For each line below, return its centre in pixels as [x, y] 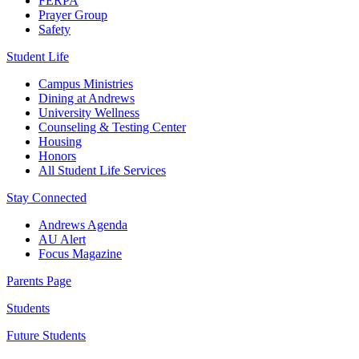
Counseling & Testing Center [112, 127]
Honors [57, 155]
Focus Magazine [80, 253]
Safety [54, 29]
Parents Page [39, 280]
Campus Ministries [86, 83]
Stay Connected [46, 197]
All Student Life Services [102, 170]
